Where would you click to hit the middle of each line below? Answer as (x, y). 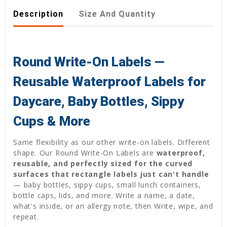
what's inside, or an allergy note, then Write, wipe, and (113, 206)
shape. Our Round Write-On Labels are (85, 153)
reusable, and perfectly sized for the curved (103, 164)
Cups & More (52, 121)
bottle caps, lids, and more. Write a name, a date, (104, 196)
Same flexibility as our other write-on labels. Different (112, 142)
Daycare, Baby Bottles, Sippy (99, 102)
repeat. (27, 217)
